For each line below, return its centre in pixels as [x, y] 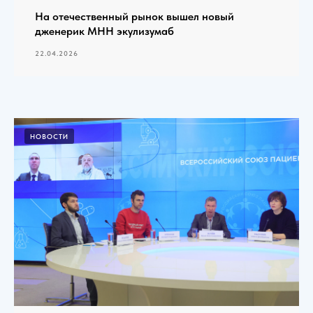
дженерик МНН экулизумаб [104, 31]
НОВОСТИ [49, 136]
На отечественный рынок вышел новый [134, 16]
